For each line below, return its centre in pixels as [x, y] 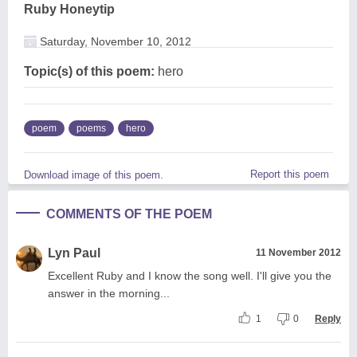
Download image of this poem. [94, 175]
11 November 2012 [298, 252]
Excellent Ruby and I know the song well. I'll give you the [190, 275]
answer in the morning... [109, 293]
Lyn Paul [74, 253]
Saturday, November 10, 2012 [114, 41]
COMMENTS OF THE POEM [129, 214]
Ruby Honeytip [69, 9]
